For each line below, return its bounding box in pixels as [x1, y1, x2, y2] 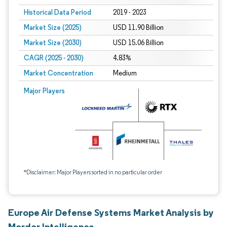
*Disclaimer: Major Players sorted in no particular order [24, 168, 162, 176]
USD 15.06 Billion [112, 39, 164, 47]
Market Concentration [24, 68, 93, 78]
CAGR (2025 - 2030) [24, 53, 84, 62]
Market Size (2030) [24, 38, 82, 47]
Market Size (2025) [24, 23, 82, 32]
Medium [112, 69, 137, 78]
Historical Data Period [24, 8, 91, 17]
